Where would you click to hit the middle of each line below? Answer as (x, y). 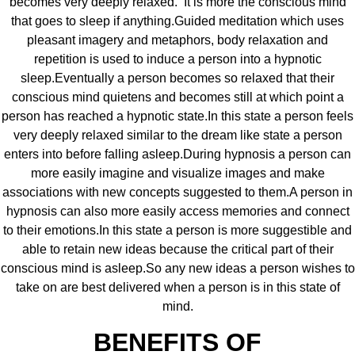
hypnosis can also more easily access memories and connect (177, 211)
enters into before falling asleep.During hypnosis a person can (177, 154)
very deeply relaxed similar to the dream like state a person (177, 135)
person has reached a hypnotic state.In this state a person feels (177, 116)
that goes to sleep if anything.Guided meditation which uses (177, 21)
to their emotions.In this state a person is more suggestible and (177, 230)
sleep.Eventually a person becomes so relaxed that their (177, 78)
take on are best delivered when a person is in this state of (177, 287)
